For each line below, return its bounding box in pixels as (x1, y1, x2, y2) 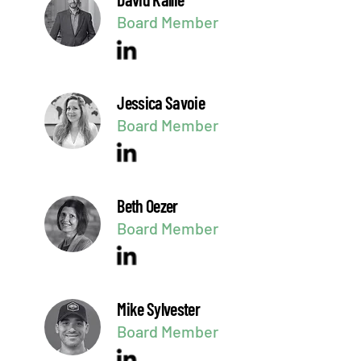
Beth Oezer (117, 194, 178, 216)
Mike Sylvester (117, 297, 200, 319)
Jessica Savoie (117, 91, 205, 113)
